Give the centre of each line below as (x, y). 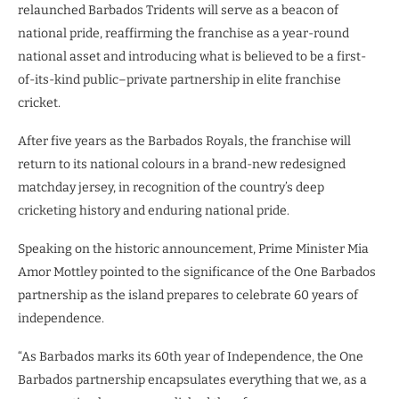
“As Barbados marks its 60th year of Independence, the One (191, 356)
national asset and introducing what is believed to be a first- (192, 56)
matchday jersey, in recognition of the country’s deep (171, 187)
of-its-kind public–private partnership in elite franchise (179, 79)
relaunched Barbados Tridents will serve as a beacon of (178, 10)
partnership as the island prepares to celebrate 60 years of (188, 295)
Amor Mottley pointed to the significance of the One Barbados (197, 272)
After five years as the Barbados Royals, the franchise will (184, 141)
